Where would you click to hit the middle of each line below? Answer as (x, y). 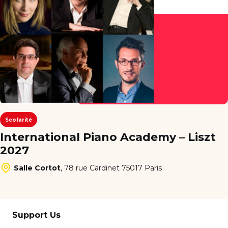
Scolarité (19, 120)
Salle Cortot (37, 168)
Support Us (36, 215)
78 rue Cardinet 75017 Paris (113, 168)
